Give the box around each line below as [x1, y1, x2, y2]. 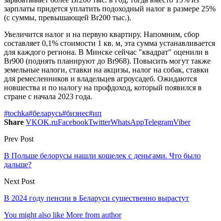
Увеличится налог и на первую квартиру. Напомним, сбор [4, 30, 199, 38]
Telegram [144, 117, 173, 126]
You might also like [4, 210, 64, 219]
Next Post [4, 177, 35, 185]
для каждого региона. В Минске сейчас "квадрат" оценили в [4, 47, 209, 56]
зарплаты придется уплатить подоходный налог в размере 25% [4, 4, 216, 13]
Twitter [88, 117, 110, 126]
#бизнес [62, 109, 89, 117]
